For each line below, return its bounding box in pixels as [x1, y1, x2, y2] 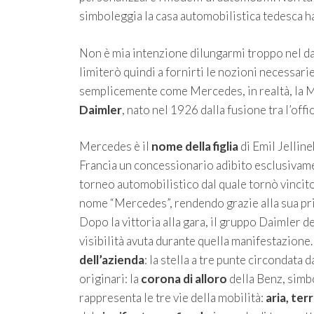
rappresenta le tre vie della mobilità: [78, 290, 266, 306]
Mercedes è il [78, 139, 151, 154]
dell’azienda [78, 252, 144, 268]
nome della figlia [151, 139, 238, 154]
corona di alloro [140, 271, 227, 287]
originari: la [78, 271, 141, 287]
